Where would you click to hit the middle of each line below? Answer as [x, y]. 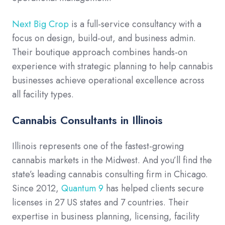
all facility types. [43, 95]
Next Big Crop [40, 24]
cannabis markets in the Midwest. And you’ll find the [112, 160]
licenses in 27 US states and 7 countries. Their [100, 203]
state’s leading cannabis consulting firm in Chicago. [110, 175]
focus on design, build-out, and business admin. [104, 38]
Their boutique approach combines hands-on [100, 52]
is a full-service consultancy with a [135, 24]
